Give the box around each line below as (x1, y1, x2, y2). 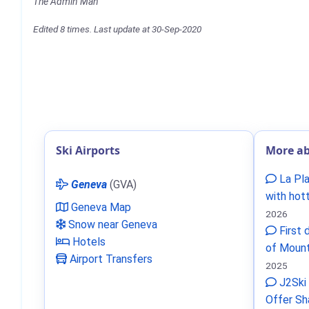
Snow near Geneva (66, 218, 157, 231)
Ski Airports (56, 143, 120, 158)
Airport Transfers (67, 252, 152, 266)
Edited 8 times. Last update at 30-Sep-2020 (33, 23, 201, 34)
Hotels (70, 235, 106, 248)
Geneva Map (68, 201, 131, 214)
